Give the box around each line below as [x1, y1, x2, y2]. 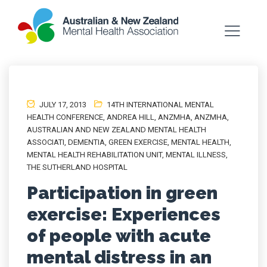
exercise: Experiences [27, 204, 221, 225]
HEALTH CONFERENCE [27, 113, 103, 122]
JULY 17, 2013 [38, 100, 86, 109]
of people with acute [27, 225, 211, 246]
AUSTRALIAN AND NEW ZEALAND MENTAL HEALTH [27, 125, 206, 134]
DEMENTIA [68, 138, 105, 147]
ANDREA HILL [107, 113, 154, 122]
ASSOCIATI [27, 138, 64, 147]
